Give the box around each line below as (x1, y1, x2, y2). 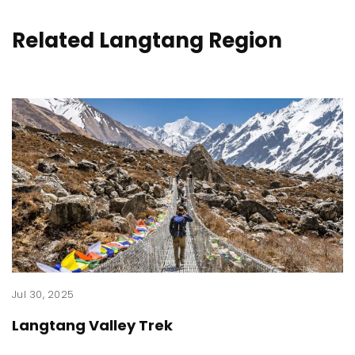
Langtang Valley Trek (12, 315, 173, 335)
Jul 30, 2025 (12, 287, 74, 302)
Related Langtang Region (12, 26, 282, 55)
